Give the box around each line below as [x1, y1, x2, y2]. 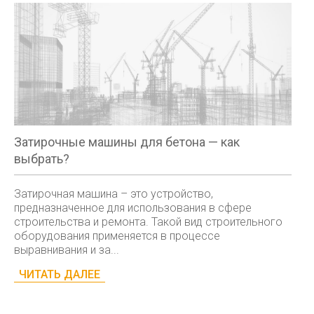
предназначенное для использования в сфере [14, 201, 252, 215]
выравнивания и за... [14, 243, 119, 257]
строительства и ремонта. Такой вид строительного [14, 215, 282, 229]
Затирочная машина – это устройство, [14, 187, 213, 201]
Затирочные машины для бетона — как [14, 135, 240, 150]
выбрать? [14, 151, 69, 167]
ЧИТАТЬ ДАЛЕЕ [19, 268, 100, 282]
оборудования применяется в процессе [14, 229, 220, 243]
